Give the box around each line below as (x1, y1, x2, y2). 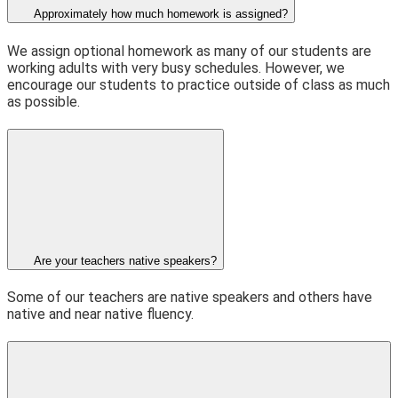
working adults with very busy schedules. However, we (7, 59, 345, 76)
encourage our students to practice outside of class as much (7, 76, 390, 93)
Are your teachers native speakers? (34, 253, 217, 267)
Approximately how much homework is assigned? (34, 7, 288, 21)
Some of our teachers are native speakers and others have (7, 289, 372, 306)
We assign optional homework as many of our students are (7, 42, 371, 60)
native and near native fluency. (7, 306, 194, 323)
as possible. (7, 92, 80, 110)
